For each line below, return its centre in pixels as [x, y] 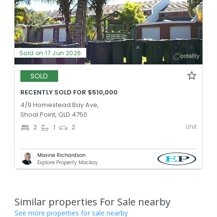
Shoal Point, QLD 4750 [54, 114]
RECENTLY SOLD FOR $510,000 [69, 92]
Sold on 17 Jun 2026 [50, 53]
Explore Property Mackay [68, 162]
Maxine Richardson [62, 155]
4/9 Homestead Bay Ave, [60, 105]
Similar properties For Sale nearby [93, 201]
